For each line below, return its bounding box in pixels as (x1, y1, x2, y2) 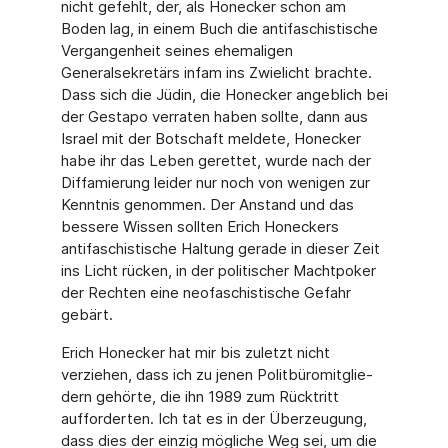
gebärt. (60, 305, 113, 324)
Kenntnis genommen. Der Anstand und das (60, 195, 354, 214)
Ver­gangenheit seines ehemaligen (60, 41, 293, 60)
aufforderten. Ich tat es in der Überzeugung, (60, 409, 367, 428)
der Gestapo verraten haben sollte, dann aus (60, 107, 368, 126)
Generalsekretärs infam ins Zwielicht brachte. (60, 63, 372, 82)
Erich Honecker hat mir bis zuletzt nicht (60, 343, 330, 362)
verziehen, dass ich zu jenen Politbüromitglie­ (60, 365, 373, 384)
